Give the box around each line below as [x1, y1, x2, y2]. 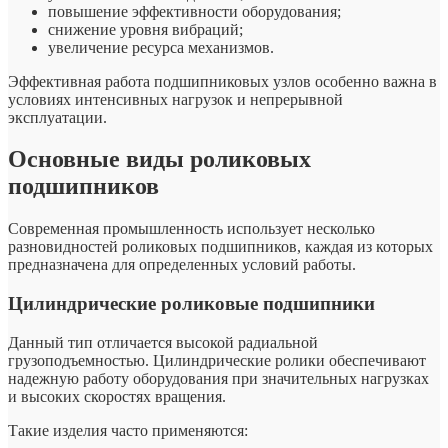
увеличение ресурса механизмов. [48, 38, 274, 56]
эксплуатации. [8, 108, 107, 126]
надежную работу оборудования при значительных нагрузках [8, 369, 429, 387]
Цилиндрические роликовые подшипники [8, 293, 375, 315]
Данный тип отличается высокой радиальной [8, 333, 318, 351]
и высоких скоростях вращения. [8, 387, 226, 405]
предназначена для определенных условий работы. [8, 256, 356, 274]
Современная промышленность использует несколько [8, 220, 375, 238]
